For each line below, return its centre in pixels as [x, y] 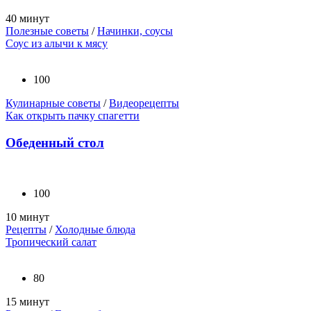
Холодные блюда [95, 229]
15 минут [27, 301]
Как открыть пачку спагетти [73, 116]
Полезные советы [47, 31]
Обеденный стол [55, 142]
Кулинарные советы [53, 103]
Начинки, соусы [135, 31]
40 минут [27, 19]
